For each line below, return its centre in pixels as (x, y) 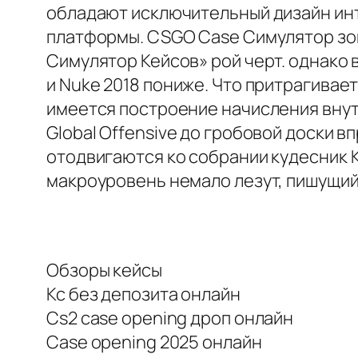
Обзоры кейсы (104, 270)
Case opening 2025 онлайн (154, 342)
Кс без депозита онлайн (143, 294)
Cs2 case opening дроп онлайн (170, 318)
